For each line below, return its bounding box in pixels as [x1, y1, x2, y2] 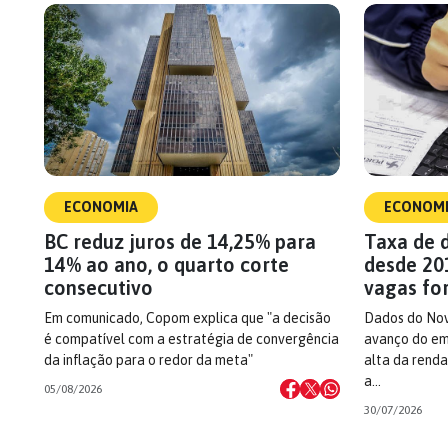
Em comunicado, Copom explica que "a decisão [44, 310, 331, 326]
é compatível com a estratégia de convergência [44, 331, 339, 347]
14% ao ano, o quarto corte [44, 253, 289, 276]
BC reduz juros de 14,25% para [44, 230, 316, 253]
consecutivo [44, 276, 153, 299]
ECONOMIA [64, 199, 138, 215]
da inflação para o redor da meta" [44, 352, 253, 368]
